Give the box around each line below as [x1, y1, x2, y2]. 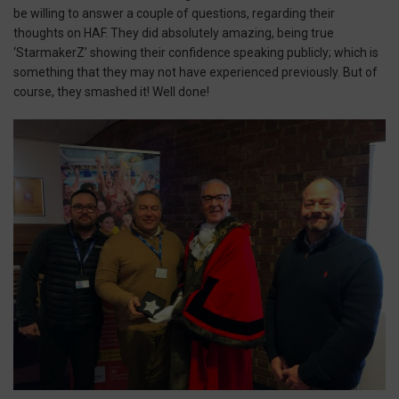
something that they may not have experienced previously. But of [13, 64, 378, 79]
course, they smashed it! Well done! [13, 84, 209, 99]
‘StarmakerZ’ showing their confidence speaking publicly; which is [13, 45, 379, 60]
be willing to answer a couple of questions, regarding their [13, 5, 335, 20]
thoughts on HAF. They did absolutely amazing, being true [13, 25, 334, 40]
